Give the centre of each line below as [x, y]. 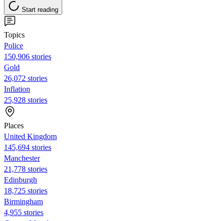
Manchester [22, 158]
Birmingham [23, 201]
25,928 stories [26, 100]
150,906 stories [28, 56]
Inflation [17, 89]
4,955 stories [24, 212]
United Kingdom [30, 136]
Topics [14, 35]
